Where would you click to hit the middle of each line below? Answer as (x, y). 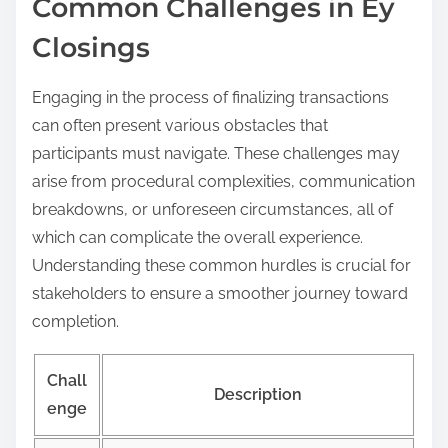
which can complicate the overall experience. (197, 238)
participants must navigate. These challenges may (216, 154)
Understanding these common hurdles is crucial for (221, 266)
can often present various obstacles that (180, 126)
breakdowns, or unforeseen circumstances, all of (212, 210)
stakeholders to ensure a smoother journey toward (220, 294)
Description (258, 395)
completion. (75, 322)
